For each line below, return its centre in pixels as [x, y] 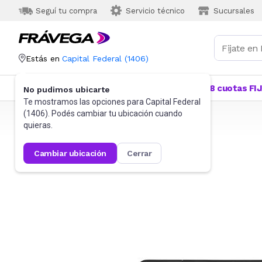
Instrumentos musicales [100, 118]
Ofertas [179, 88]
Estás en [43, 58]
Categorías [55, 88]
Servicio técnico [155, 11]
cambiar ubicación [73, 153]
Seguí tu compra [66, 11]
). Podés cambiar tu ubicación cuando [114, 113]
